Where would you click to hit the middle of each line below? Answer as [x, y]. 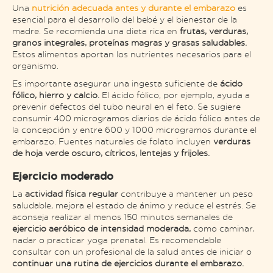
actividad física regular [70, 194]
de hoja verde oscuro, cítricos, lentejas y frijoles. [112, 153]
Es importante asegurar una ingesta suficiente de [116, 83]
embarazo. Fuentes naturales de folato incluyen [113, 141]
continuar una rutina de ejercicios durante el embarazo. [129, 263]
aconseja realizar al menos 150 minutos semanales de [122, 217]
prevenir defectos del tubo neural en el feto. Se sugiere [126, 107]
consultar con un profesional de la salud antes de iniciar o [132, 252]
